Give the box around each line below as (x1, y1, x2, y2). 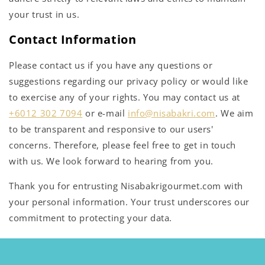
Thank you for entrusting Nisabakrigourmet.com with (9, 179, 244, 192)
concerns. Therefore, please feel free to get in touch (9, 138, 236, 151)
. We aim (215, 106, 254, 119)
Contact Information (9, 31, 137, 48)
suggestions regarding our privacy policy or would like (9, 75, 248, 87)
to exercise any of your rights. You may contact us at (9, 91, 240, 103)
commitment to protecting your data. (9, 211, 173, 224)
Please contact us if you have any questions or (9, 59, 213, 71)
